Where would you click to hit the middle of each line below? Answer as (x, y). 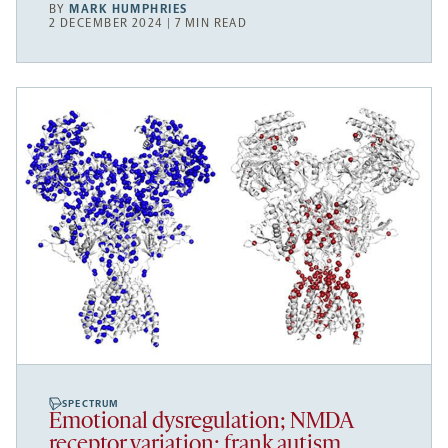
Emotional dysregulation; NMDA (201, 423)
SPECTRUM (91, 404)
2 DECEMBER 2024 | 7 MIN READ (148, 23)
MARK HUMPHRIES (128, 9)
